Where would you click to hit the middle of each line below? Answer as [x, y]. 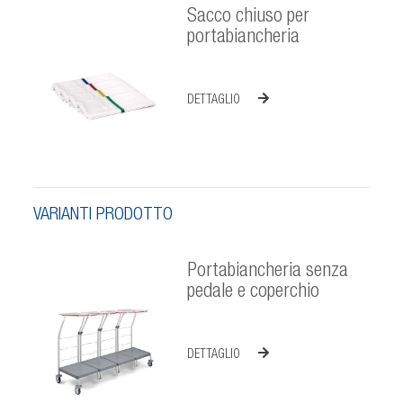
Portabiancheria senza [267, 271]
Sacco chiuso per [248, 17]
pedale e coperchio [253, 292]
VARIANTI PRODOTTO [103, 215]
